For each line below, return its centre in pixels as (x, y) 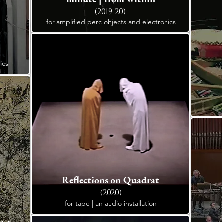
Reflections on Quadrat (110, 180)
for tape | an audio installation (111, 203)
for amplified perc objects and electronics (111, 22)
